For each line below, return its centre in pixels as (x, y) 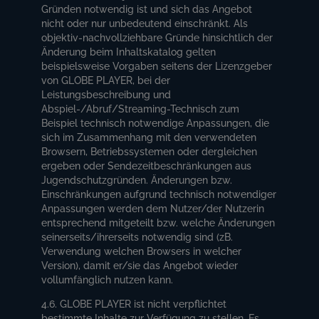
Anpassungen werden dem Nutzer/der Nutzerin (153, 208)
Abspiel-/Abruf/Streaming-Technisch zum (141, 109)
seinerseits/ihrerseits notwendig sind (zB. (137, 237)
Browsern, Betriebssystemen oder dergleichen (150, 151)
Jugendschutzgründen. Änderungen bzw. (137, 180)
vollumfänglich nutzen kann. (108, 279)
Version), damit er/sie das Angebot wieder (140, 265)
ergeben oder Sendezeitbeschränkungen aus (147, 166)
